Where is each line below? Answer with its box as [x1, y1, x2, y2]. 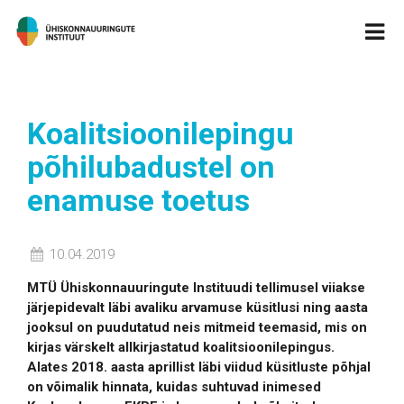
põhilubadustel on [27, 149, 275, 185]
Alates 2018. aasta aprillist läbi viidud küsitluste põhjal [27, 359, 371, 375]
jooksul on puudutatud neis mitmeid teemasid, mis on [27, 319, 367, 335]
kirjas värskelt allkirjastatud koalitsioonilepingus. [27, 339, 335, 355]
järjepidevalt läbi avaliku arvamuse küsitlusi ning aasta [27, 299, 368, 316]
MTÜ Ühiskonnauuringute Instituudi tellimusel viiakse [27, 280, 365, 296]
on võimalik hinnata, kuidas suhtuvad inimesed [27, 379, 321, 395]
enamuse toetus [27, 182, 250, 218]
